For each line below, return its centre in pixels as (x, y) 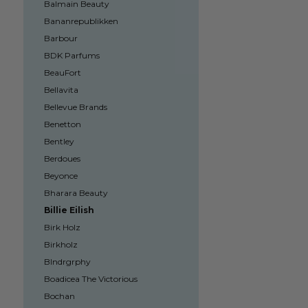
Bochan (59, 296)
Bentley (59, 141)
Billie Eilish (69, 210)
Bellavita (61, 90)
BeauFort (62, 73)
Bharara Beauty (76, 193)
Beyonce (60, 176)
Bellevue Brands (75, 107)
